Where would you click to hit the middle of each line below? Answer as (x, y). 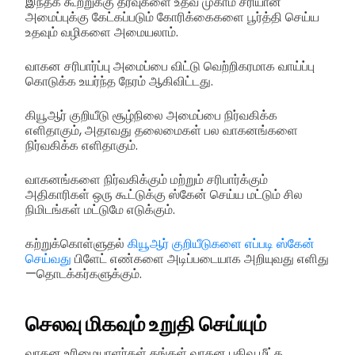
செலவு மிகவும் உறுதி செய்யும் (146, 324)
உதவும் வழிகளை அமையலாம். (102, 32)
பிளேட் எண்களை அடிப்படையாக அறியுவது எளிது (200, 259)
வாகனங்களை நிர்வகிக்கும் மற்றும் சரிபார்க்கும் (147, 180)
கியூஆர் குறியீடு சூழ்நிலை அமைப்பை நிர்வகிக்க (151, 116)
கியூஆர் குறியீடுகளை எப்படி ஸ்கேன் (221, 244)
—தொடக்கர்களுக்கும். (84, 274)
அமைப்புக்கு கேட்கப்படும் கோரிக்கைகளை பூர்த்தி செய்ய (172, 17)
